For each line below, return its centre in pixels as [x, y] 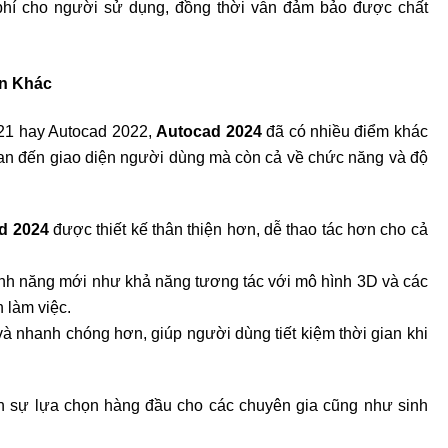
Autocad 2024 [209, 131]
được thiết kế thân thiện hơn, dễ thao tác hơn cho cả [238, 229]
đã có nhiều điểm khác [344, 131]
